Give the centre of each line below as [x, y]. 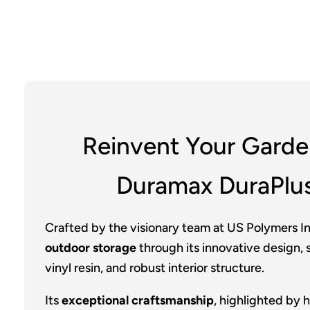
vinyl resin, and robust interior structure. [155, 267]
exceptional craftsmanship [138, 300]
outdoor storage [91, 247]
